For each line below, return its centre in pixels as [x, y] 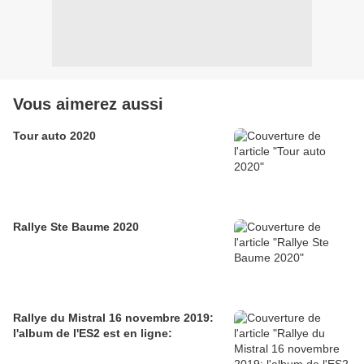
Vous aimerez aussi [88, 104]
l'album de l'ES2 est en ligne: [93, 334]
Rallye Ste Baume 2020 [76, 227]
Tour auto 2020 [54, 136]
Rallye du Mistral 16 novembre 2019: [113, 318]
